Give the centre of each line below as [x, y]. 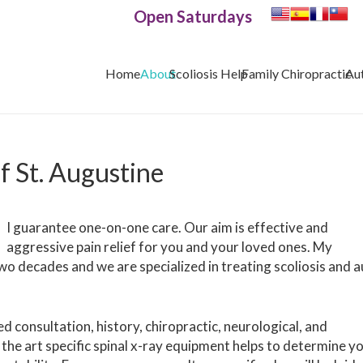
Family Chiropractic [297, 73]
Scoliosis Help [209, 73]
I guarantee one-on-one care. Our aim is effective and [167, 227]
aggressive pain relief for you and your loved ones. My [169, 247]
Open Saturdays [192, 16]
